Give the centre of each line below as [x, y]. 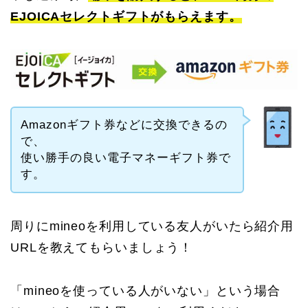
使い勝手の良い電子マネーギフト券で [125, 157]
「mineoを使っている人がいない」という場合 [146, 290]
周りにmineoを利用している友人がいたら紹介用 [152, 226]
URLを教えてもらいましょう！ [102, 247]
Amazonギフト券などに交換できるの [124, 124]
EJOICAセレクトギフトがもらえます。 [126, 16]
